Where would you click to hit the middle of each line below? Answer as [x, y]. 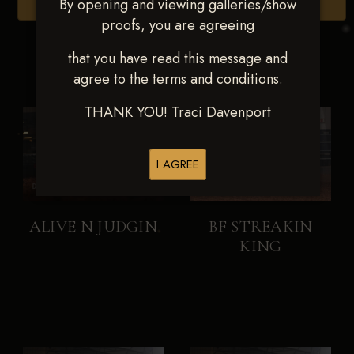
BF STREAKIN [261, 226]
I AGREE [178, 164]
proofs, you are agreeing [178, 25]
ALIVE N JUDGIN [93, 226]
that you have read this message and [178, 58]
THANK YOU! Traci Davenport [178, 112]
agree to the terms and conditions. [178, 79]
